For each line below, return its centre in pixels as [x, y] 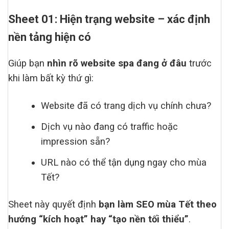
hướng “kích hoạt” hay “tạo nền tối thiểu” [98, 219]
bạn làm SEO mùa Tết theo [158, 204]
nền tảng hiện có [50, 37]
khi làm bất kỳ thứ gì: [51, 78]
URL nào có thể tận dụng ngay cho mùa [124, 162]
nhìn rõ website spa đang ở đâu [117, 64]
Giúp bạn [28, 64]
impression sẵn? [76, 141]
